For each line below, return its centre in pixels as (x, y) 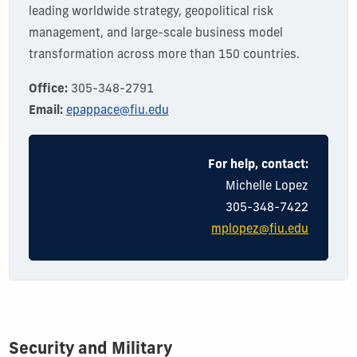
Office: (48, 89)
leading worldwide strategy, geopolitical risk (151, 12)
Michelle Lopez (267, 186)
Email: (47, 111)
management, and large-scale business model (155, 33)
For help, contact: (259, 165)
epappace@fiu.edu (117, 111)
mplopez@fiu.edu (260, 229)
